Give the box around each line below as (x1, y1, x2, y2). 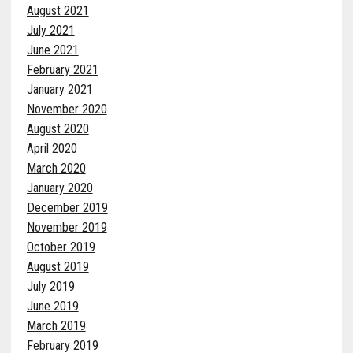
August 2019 (26, 258, 89, 274)
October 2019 (26, 239, 95, 255)
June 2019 (26, 298, 79, 314)
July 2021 (26, 22, 75, 38)
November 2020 (26, 101, 107, 117)
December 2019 (26, 199, 108, 215)
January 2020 (26, 180, 93, 195)
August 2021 (26, 2, 89, 18)
